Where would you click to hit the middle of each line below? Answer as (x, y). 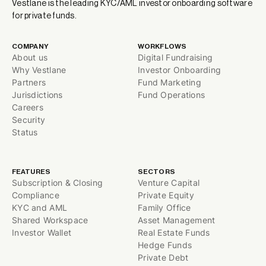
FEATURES (31, 172)
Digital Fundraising (175, 58)
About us (30, 58)
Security (29, 120)
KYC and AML (40, 208)
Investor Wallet (42, 233)
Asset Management (177, 220)
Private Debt (163, 258)
